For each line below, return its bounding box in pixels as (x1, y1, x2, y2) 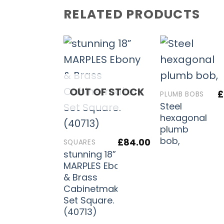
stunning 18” (63, 147, 116, 160)
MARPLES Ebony (63, 159, 130, 172)
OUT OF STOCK (69, 84, 144, 99)
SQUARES (63, 137, 96, 147)
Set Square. (63, 193, 114, 206)
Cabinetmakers (63, 182, 132, 195)
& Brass (63, 170, 97, 183)
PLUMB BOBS (160, 89, 204, 99)
